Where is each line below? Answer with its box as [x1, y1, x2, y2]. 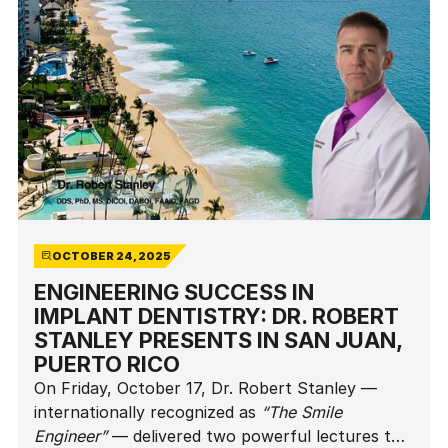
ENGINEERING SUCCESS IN [33, 279, 314, 306]
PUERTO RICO [33, 351, 180, 378]
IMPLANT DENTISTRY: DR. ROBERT [33, 303, 399, 330]
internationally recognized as [33, 402, 261, 423]
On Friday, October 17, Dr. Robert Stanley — [33, 378, 377, 399]
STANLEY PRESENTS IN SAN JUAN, [33, 327, 402, 354]
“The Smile [260, 402, 342, 423]
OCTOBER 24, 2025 [51, 249, 171, 264]
